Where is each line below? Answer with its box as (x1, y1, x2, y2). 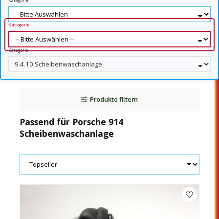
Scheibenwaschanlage (20, 128, 114, 140)
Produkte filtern (89, 95, 138, 104)
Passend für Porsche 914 (20, 116, 123, 128)
